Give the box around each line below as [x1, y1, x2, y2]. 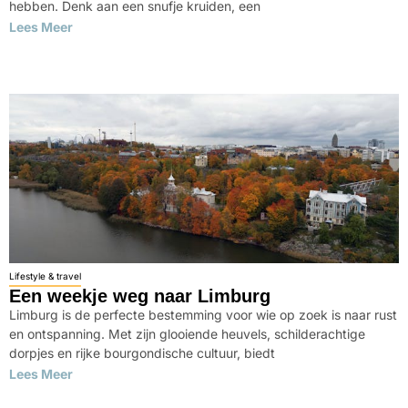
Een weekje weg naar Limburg [9, 286, 270, 306]
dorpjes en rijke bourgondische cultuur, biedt [9, 345, 275, 361]
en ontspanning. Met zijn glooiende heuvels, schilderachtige [9, 326, 365, 342]
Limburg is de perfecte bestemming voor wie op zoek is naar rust [9, 307, 397, 322]
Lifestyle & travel [9, 270, 81, 281]
